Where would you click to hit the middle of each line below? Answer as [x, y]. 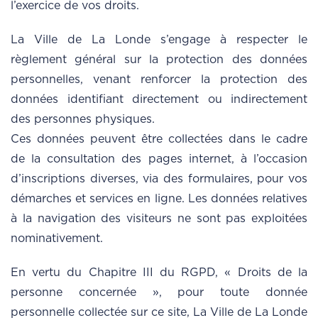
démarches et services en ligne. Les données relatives [159, 199]
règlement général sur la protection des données [159, 60]
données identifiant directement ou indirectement [159, 100]
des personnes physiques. [83, 120]
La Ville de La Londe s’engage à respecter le [159, 40]
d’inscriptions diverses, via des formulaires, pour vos [159, 179]
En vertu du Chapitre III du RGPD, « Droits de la [159, 273]
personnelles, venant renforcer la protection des [159, 80]
